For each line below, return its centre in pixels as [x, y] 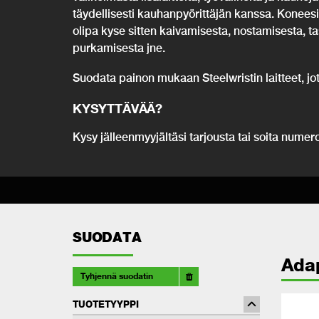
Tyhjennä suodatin [117, 276]
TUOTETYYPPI [106, 305]
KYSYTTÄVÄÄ [114, 108]
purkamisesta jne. [119, 47]
